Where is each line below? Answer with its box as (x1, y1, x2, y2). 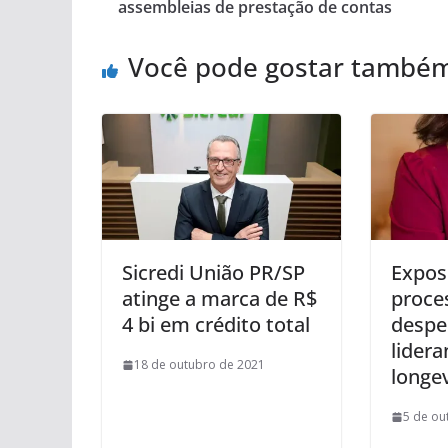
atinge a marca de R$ (122, 285, 317, 312)
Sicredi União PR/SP (122, 259, 305, 286)
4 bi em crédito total (122, 311, 310, 338)
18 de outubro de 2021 (134, 356, 265, 373)
